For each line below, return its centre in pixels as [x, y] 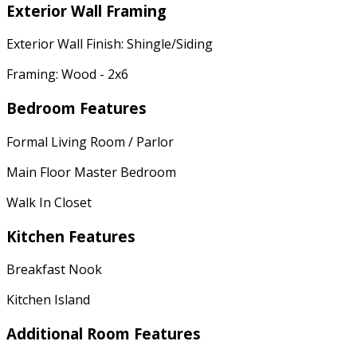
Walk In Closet [49, 202]
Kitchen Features [71, 236]
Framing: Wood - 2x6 [67, 75]
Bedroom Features [76, 108]
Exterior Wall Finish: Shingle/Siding [110, 44]
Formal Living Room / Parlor [90, 141]
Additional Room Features [104, 334]
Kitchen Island [48, 300]
